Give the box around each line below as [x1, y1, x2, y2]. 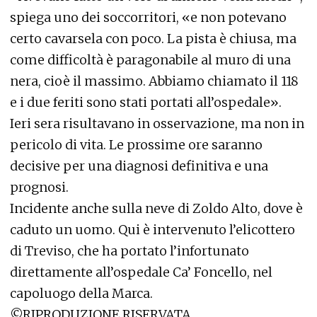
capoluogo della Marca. [10, 285, 153, 301]
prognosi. [10, 179, 69, 195]
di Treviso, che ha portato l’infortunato [10, 243, 249, 259]
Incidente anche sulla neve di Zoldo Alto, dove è [10, 200, 303, 217]
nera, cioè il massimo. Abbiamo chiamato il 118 [10, 73, 299, 89]
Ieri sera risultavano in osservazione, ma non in [10, 115, 304, 132]
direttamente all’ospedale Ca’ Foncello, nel [10, 264, 272, 280]
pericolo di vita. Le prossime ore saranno [10, 137, 263, 153]
